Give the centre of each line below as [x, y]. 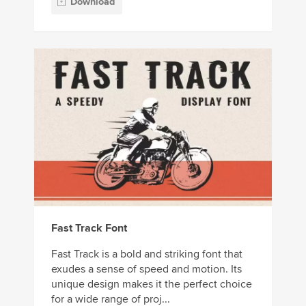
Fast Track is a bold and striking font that [147, 254]
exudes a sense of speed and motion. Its [147, 269]
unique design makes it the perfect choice [152, 284]
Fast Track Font [89, 228]
